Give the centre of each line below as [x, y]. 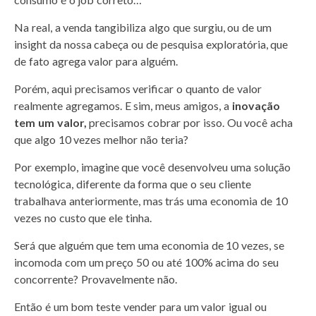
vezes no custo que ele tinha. [84, 217]
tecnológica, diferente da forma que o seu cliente [133, 183]
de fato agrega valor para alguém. [97, 61]
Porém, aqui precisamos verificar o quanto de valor [138, 88]
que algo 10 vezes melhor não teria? [103, 139]
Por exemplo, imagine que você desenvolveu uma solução [152, 166]
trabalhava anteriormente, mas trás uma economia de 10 [151, 200]
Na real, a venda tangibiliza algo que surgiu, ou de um [143, 27]
